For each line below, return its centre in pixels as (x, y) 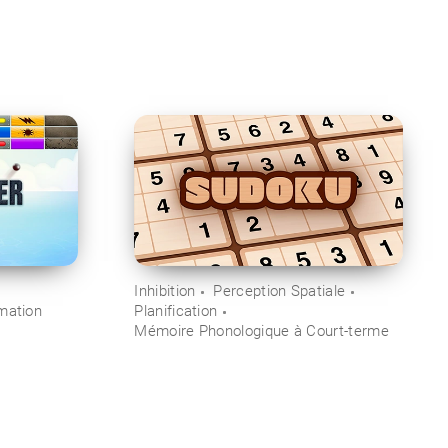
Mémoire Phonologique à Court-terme (261, 331)
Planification (176, 311)
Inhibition (165, 291)
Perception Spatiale (279, 291)
